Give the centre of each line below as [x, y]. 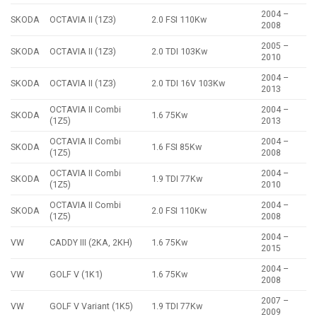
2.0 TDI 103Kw [180, 52]
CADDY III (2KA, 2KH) [91, 243]
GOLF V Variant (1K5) [92, 306]
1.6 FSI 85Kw [177, 147]
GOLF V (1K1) [76, 275]
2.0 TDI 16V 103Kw [189, 83]
